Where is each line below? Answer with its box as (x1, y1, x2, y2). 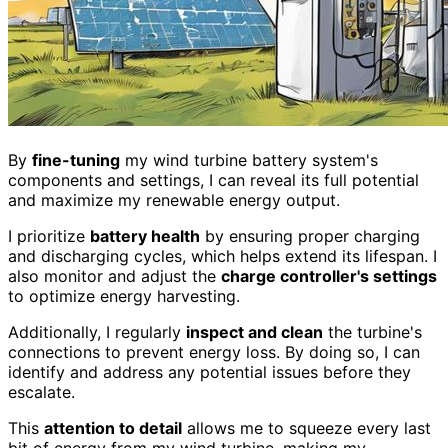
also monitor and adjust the (8, 266, 221, 287)
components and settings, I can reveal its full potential (8, 170, 419, 191)
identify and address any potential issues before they (8, 362, 411, 383)
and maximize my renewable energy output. (8, 190, 340, 211)
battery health (90, 226, 200, 247)
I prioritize (8, 226, 90, 247)
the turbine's (323, 322, 422, 343)
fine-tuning (32, 150, 120, 171)
